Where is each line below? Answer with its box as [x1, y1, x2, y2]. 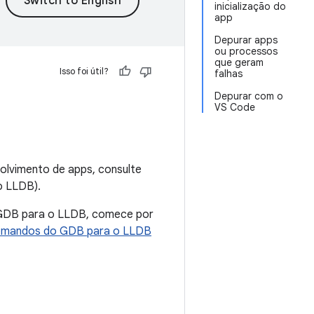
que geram [214, 56, 264, 69]
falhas [214, 67, 243, 80]
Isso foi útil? [60, 65, 109, 77]
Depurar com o [214, 90, 283, 102]
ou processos [214, 45, 278, 57]
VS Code [214, 101, 255, 114]
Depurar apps [214, 34, 278, 46]
